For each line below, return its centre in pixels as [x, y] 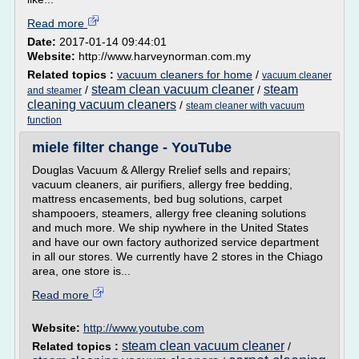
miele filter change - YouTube [132, 147]
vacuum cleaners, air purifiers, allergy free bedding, [162, 184]
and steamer [54, 91]
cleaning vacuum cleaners [102, 105]
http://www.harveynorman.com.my [165, 56]
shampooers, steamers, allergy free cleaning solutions [169, 213]
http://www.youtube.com [144, 328]
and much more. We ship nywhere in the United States [170, 228]
